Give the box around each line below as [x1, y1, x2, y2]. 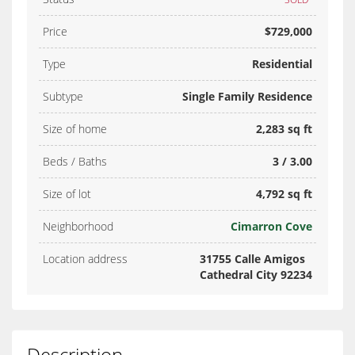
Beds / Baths [43, 153, 107, 169]
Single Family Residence [182, 88, 312, 104]
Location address [43, 250, 128, 266]
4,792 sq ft [256, 185, 312, 201]
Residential [252, 55, 312, 71]
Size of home [43, 120, 107, 136]
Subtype [43, 88, 83, 104]
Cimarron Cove [231, 218, 312, 234]
